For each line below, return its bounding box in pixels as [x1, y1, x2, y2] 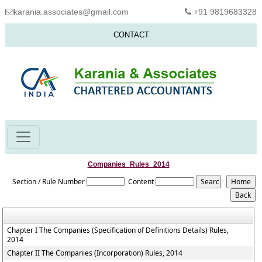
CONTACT [113, 30, 149, 39]
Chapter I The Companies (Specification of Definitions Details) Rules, [7, 225, 229, 235]
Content [128, 177, 154, 187]
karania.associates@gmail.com [13, 7, 129, 16]
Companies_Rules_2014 [87, 160, 170, 168]
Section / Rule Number [12, 177, 85, 187]
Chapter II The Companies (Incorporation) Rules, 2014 [7, 248, 183, 258]
